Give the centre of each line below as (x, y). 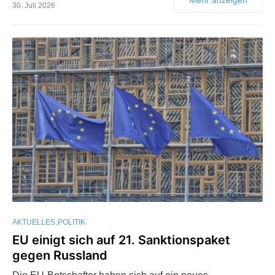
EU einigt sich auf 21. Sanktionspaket (121, 240)
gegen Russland (60, 256)
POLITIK (72, 223)
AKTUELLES (34, 223)
